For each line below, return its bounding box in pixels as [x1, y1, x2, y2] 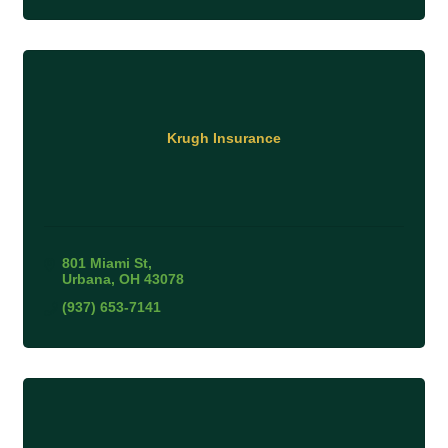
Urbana [61, 270, 111, 287]
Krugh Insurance [167, 130, 281, 147]
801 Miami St [61, 254, 148, 271]
